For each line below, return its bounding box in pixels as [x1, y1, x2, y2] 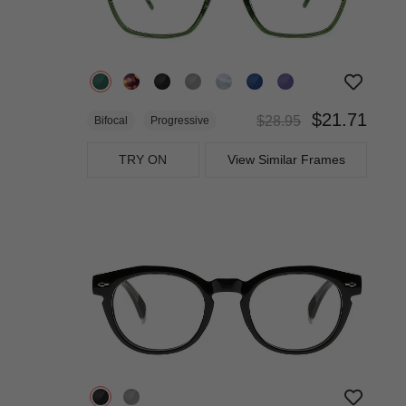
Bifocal [94, 113, 128, 127]
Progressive [150, 113, 209, 127]
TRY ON [119, 151, 168, 167]
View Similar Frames [227, 151, 345, 167]
